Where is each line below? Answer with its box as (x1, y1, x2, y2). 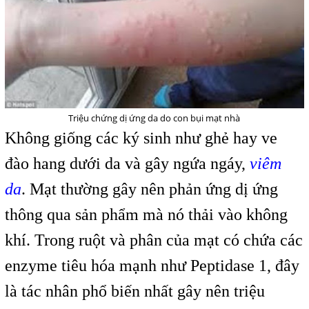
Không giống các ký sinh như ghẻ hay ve (4, 129, 277, 148)
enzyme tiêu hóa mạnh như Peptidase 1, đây (4, 257, 299, 275)
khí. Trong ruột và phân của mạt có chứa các (4, 231, 303, 250)
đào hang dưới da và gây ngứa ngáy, (4, 154, 250, 173)
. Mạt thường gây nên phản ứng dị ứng (21, 180, 278, 199)
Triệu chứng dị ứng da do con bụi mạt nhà (68, 112, 241, 125)
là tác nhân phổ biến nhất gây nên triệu (4, 282, 265, 301)
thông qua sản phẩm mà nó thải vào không (4, 206, 288, 224)
